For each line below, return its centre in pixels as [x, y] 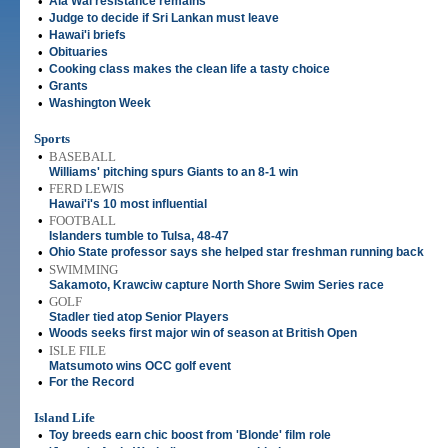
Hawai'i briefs [87, 35]
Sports [52, 138]
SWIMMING [83, 269]
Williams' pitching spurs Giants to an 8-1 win [173, 172]
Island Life [64, 417]
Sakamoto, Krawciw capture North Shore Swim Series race [216, 285]
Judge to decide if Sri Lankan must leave [164, 18]
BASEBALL [82, 156]
